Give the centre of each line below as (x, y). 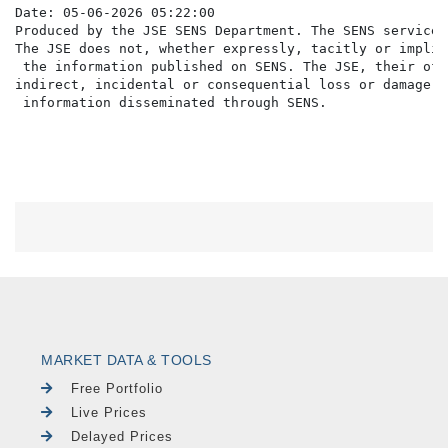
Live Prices (109, 412)
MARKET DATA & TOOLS (126, 359)
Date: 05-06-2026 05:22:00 (115, 13)
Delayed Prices (122, 436)
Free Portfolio (117, 388)
